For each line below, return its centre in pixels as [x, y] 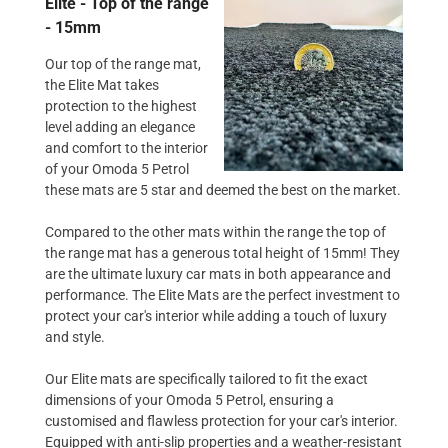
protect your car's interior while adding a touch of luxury [216, 315]
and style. [75, 336]
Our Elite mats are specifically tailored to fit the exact [206, 378]
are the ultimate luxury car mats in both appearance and [218, 273]
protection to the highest [121, 105]
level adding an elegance [120, 126]
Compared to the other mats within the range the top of [215, 231]
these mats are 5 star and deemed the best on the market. [223, 189]
